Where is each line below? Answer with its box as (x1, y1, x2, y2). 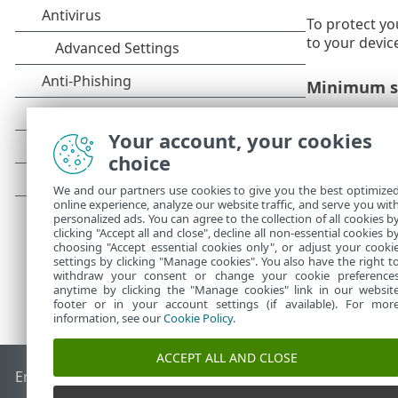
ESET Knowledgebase (86, 367, 230, 387)
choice (108, 149, 171, 176)
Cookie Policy (163, 310, 233, 326)
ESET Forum (229, 367, 310, 387)
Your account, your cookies (108, 127, 372, 154)
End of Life (15, 367, 87, 387)
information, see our (53, 310, 163, 326)
